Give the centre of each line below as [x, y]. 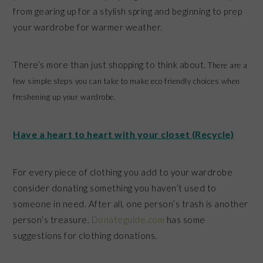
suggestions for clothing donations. [85, 235]
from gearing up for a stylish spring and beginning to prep [128, 11]
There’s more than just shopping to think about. [111, 64]
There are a [228, 65]
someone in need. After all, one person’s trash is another [131, 203]
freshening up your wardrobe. [65, 97]
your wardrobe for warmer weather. [88, 27]
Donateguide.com [128, 219]
